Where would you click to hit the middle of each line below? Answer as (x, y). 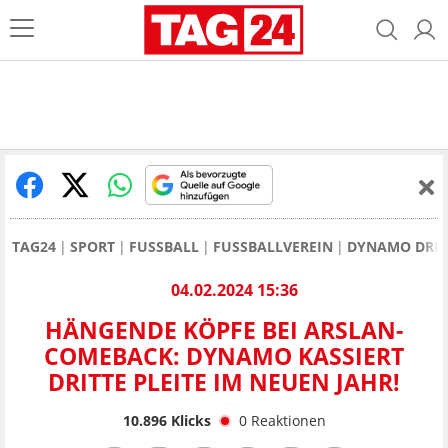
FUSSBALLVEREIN (273, 246)
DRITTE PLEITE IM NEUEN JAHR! (224, 382)
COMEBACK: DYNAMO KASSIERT (224, 356)
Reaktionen (288, 420)
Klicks (188, 420)
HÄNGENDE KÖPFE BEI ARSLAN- (224, 330)
